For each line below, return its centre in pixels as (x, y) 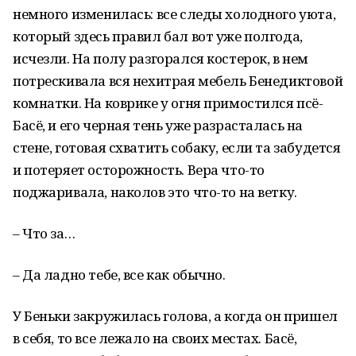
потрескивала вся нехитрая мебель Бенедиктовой (178, 81)
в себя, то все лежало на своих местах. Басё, (155, 338)
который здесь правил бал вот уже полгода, (158, 36)
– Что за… (44, 233)
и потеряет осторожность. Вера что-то (139, 170)
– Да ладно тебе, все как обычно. (119, 275)
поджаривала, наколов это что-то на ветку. (155, 192)
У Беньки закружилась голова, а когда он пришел (175, 316)
